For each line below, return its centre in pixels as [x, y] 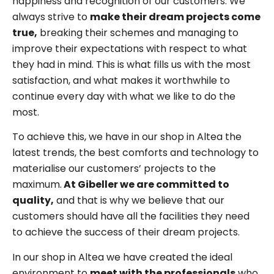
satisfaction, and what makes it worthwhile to [121, 80]
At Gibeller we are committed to [146, 185]
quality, [33, 201]
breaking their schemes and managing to [138, 32]
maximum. [37, 185]
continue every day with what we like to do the [124, 96]
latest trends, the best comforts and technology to [135, 153]
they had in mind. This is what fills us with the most [131, 64]
